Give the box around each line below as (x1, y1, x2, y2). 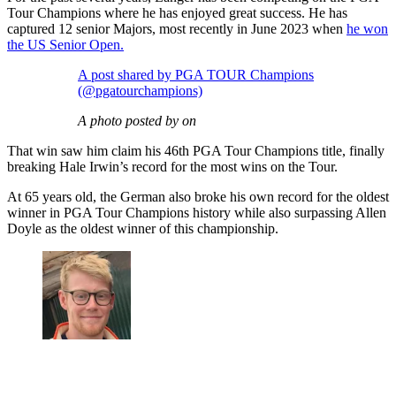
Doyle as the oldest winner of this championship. (7, 221, 278, 237)
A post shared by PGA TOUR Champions (78, 67, 314, 83)
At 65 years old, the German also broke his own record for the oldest (7, 189, 389, 205)
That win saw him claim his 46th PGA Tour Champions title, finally (7, 143, 385, 159)
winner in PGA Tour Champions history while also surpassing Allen (7, 205, 386, 221)
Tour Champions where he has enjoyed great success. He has (7, 5, 347, 21)
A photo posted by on (78, 113, 196, 129)
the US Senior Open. (7, 37, 124, 53)
